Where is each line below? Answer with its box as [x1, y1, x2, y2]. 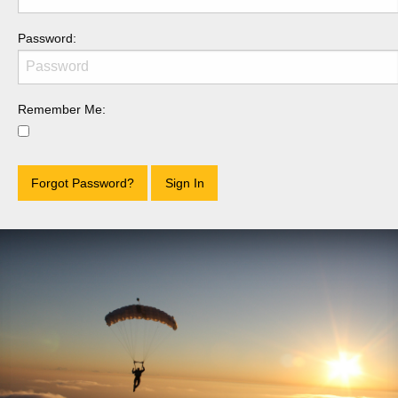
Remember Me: [17, 101, 106, 116]
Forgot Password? [30, 176, 134, 191]
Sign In [164, 176, 204, 191]
